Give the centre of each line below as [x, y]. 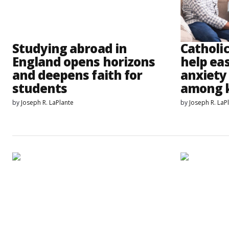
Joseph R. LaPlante [47, 102]
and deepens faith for [77, 75]
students [40, 88]
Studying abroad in [70, 48]
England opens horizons [84, 62]
